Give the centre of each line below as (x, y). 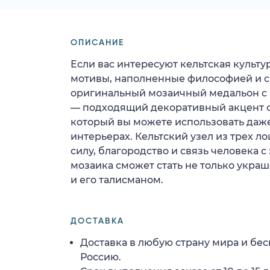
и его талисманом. (117, 180)
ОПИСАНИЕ (97, 42)
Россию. (101, 257)
